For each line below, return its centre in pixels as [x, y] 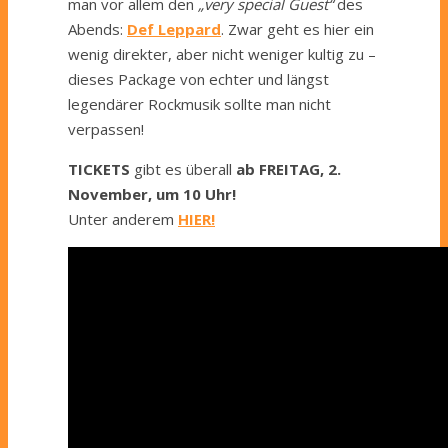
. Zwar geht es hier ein [297, 28]
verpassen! [106, 128]
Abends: [97, 28]
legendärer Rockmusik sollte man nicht [199, 103]
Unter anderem [123, 218]
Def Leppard [174, 28]
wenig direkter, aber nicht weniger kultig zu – [222, 53]
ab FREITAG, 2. [288, 168]
